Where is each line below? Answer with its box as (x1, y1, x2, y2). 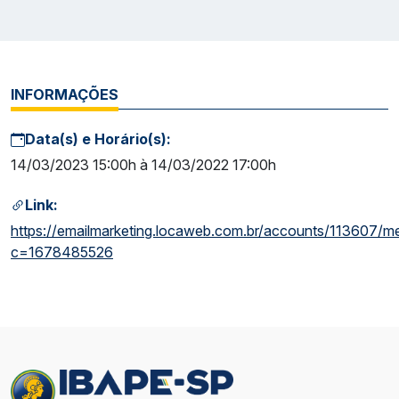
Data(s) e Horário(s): (25, 130, 171, 149)
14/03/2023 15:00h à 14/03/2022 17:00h (11, 155, 276, 174)
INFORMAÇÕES (11, 85, 118, 104)
